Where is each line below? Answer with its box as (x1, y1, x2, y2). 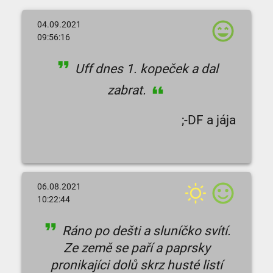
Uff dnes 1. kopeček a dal (72, 62, 218, 76)
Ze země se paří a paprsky (63, 241, 210, 255)
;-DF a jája (182, 113, 236, 127)
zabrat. (107, 83, 149, 97)
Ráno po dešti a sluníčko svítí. (59, 224, 231, 238)
